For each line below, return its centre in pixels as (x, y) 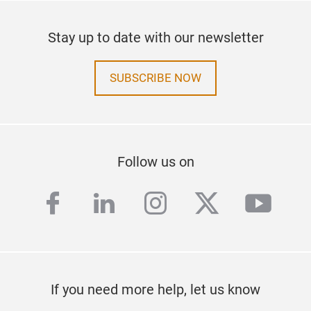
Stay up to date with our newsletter (155, 37)
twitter (229, 204)
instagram (201, 204)
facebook (94, 204)
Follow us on (155, 162)
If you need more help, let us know (155, 289)
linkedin (136, 204)
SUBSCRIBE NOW (155, 78)
